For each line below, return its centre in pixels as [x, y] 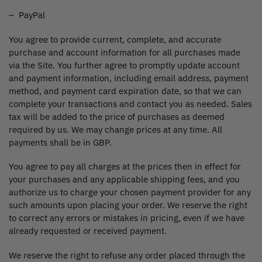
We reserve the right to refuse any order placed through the [127, 255]
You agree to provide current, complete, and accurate [115, 39]
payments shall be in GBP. [60, 142]
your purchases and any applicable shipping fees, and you [124, 180]
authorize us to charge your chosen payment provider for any [130, 192]
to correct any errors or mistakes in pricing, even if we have [127, 218]
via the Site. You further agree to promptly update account [124, 65]
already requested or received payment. [88, 231]
